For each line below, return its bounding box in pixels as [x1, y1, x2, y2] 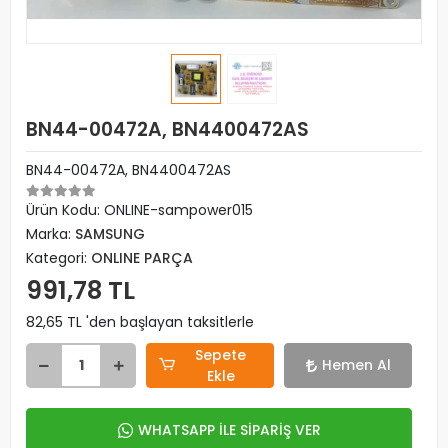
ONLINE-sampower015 [104, 200, 253, 220]
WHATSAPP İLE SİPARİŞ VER [137, 420, 321, 440]
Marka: [26, 224, 75, 244]
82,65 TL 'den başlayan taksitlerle [26, 312, 254, 332]
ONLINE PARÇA [91, 248, 193, 268]
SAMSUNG [75, 224, 145, 244]
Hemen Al [321, 355, 391, 375]
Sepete [195, 344, 247, 365]
